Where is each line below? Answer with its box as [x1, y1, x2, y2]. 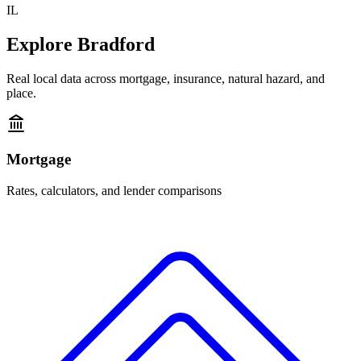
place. [6, 85, 36, 100]
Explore [6, 33, 77, 55]
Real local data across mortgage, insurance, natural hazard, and [6, 71, 325, 85]
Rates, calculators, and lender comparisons [6, 184, 222, 198]
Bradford [77, 33, 155, 55]
